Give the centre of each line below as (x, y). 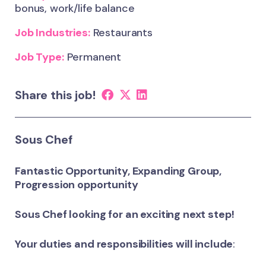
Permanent (93, 57)
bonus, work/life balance (75, 8)
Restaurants (121, 33)
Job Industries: (53, 33)
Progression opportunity (77, 185)
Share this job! (55, 95)
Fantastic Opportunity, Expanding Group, (118, 171)
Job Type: (39, 57)
